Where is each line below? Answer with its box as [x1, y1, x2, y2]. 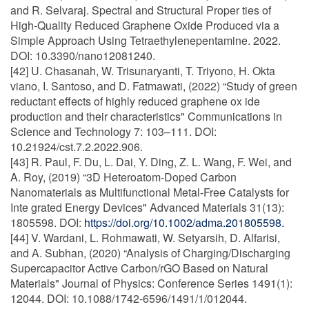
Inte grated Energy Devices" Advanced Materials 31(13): [10, 199, 284, 215]
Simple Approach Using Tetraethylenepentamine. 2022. [10, 32, 281, 48]
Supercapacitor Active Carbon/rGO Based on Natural [10, 260, 268, 276]
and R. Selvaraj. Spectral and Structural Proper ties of [10, 2, 271, 18]
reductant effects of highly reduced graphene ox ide [10, 93, 260, 109]
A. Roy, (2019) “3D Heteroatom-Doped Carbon [10, 169, 237, 185]
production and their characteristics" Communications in [10, 108, 282, 124]
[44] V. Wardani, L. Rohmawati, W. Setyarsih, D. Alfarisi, [10, 230, 280, 246]
